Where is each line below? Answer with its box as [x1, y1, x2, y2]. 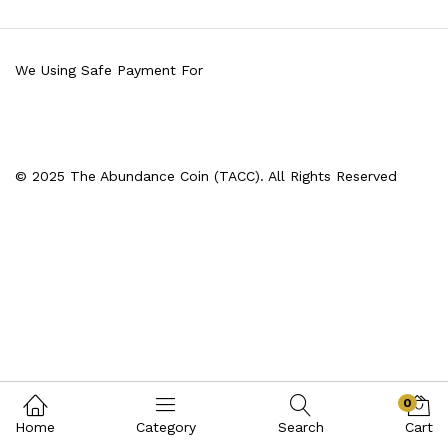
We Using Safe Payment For [15, 61, 203, 78]
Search [277, 419, 324, 435]
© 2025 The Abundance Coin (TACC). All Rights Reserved [15, 167, 397, 184]
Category [136, 419, 197, 435]
